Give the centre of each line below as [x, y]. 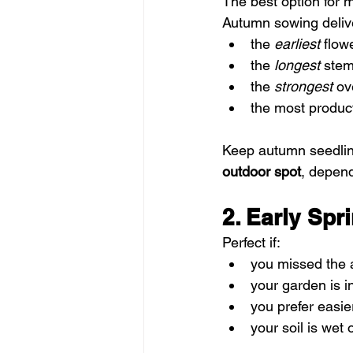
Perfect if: [251, 242]
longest [297, 65]
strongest [303, 86]
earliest [297, 43]
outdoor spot [262, 171]
